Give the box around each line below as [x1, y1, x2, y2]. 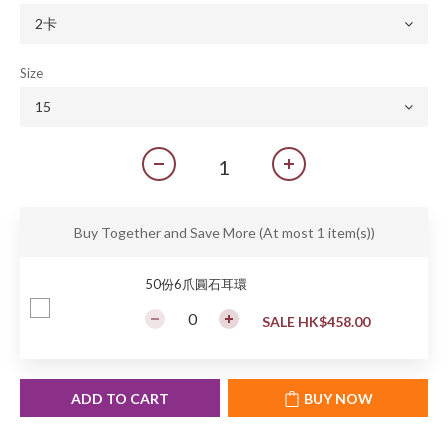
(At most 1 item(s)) [258, 224, 375, 241]
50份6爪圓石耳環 [145, 276, 247, 292]
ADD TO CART [71, 390, 169, 407]
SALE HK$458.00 [262, 313, 370, 330]
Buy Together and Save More [73, 224, 259, 241]
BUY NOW [303, 390, 373, 407]
